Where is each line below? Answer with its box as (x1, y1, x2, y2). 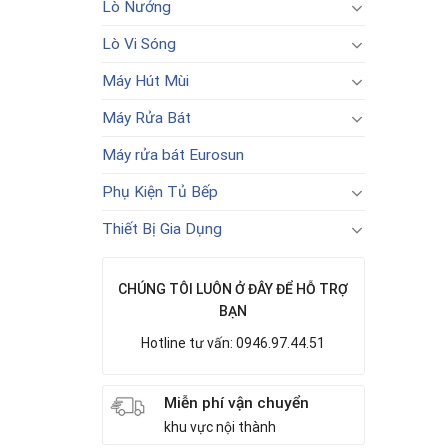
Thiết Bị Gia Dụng (102, 220, 222, 238)
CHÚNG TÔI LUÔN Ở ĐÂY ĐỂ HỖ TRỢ (118, 281, 349, 297)
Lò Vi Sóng (102, 35, 176, 53)
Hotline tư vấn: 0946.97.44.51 (141, 335, 326, 351)
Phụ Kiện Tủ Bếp (102, 183, 218, 201)
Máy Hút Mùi (102, 72, 189, 90)
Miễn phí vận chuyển (163, 394, 309, 412)
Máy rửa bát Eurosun (102, 146, 244, 164)
